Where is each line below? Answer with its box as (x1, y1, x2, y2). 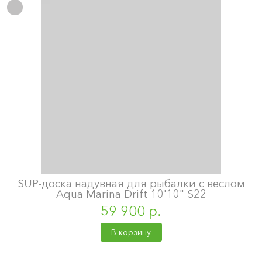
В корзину (111, 227, 151, 238)
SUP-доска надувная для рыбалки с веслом (17, 177, 245, 191)
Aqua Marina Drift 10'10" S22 (56, 187, 206, 201)
